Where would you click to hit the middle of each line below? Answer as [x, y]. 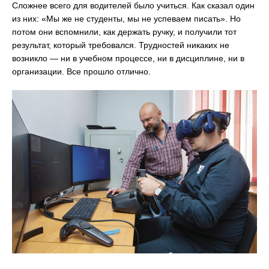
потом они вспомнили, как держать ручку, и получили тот [124, 32]
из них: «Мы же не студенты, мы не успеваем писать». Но [126, 19]
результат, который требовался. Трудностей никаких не [121, 45]
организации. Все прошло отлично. [81, 72]
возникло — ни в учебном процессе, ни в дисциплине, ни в [128, 59]
